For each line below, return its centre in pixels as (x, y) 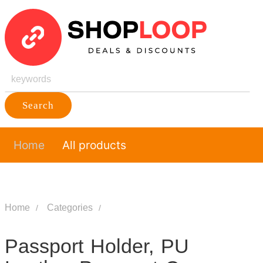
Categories (70, 208)
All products (94, 145)
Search (38, 105)
